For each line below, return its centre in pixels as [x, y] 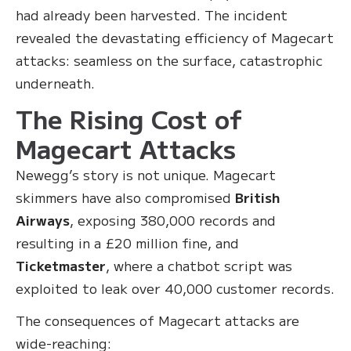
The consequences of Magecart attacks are [157, 320]
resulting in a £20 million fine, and [127, 243]
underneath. [55, 83]
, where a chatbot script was [199, 266]
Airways [43, 220]
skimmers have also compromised [125, 197]
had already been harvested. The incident [152, 15]
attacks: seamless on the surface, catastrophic [169, 60]
